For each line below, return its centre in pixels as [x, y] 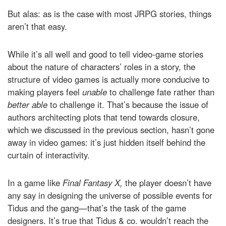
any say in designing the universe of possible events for [110, 195]
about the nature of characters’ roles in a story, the [101, 66]
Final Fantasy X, [93, 182]
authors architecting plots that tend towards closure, [104, 117]
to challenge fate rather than [162, 92]
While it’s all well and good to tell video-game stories [105, 54]
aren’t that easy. [37, 26]
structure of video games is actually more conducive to [108, 79]
